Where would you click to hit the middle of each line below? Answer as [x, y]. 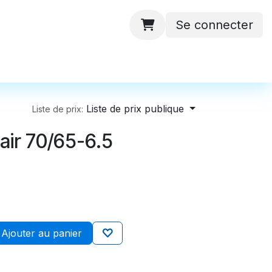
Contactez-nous [181, 64]
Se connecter [214, 25]
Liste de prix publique [135, 109]
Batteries [100, 64]
